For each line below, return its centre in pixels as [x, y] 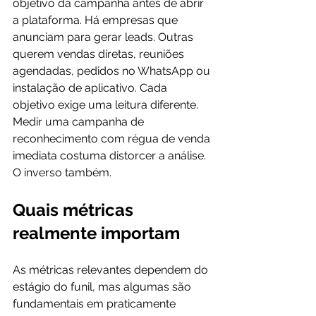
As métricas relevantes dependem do [112, 270]
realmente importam [96, 233]
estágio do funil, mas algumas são [103, 287]
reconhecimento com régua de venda [113, 139]
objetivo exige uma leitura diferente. [107, 105]
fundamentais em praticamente [96, 304]
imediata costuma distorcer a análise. [111, 156]
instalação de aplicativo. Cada [91, 88]
